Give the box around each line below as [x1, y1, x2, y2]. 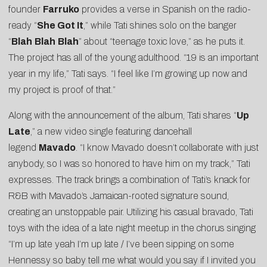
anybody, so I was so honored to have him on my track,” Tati [8, 159, 250, 169]
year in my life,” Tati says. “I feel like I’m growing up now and [8, 69, 247, 79]
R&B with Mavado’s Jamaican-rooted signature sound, [8, 191, 229, 201]
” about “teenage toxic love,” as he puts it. [79, 36, 245, 47]
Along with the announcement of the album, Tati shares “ [8, 110, 237, 121]
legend [8, 142, 39, 153]
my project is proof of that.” [8, 85, 116, 95]
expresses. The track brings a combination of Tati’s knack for [8, 175, 250, 185]
